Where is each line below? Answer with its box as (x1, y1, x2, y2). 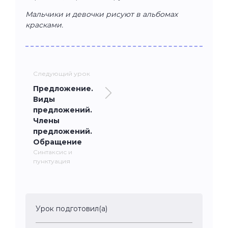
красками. (25, 20, 63, 30)
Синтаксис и (33, 148, 72, 156)
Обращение (33, 137, 82, 147)
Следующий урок (33, 69, 90, 77)
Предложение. (33, 83, 93, 93)
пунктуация (33, 157, 70, 165)
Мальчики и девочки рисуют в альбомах (25, 9, 178, 19)
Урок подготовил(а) (36, 204, 107, 213)
